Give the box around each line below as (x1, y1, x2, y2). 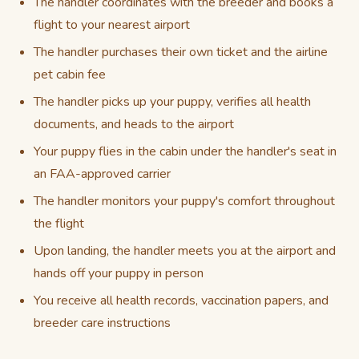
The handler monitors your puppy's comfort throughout (34, 192, 335, 210)
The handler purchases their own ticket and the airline (34, 43, 328, 61)
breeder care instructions (34, 314, 171, 332)
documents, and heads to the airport (34, 115, 234, 133)
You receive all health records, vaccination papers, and (34, 292, 329, 309)
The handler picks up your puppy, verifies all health (34, 93, 311, 111)
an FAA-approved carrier (34, 165, 171, 183)
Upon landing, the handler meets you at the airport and (34, 242, 336, 260)
